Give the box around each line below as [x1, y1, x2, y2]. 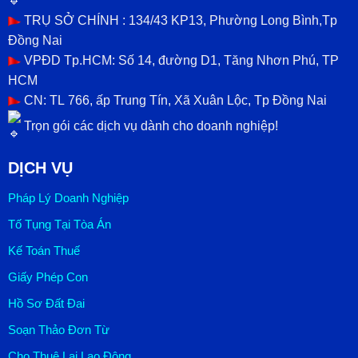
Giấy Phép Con [7, 270, 88, 284]
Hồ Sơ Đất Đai [7, 296, 85, 311]
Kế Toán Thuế [7, 244, 80, 258]
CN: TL [20, 93, 65, 108]
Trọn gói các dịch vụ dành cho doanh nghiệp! [20, 118, 278, 133]
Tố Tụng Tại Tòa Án [7, 217, 111, 232]
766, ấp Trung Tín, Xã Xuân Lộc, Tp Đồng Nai [64, 93, 327, 108]
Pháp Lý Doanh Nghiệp [7, 191, 129, 205]
